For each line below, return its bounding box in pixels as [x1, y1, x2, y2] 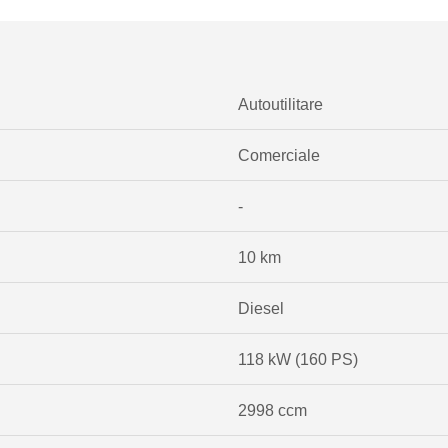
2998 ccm [237, 400, 307, 419]
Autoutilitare [237, 94, 323, 113]
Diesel [237, 298, 284, 317]
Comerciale [237, 145, 320, 164]
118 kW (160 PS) [237, 349, 358, 368]
